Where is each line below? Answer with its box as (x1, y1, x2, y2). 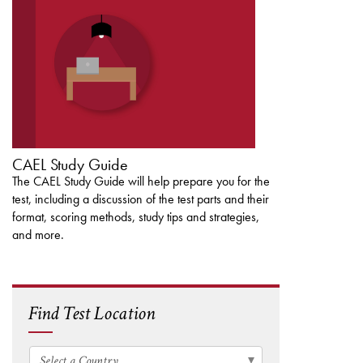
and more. (12, 226, 64, 244)
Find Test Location (28, 301, 155, 327)
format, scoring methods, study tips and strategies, (12, 208, 259, 226)
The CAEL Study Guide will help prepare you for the (12, 173, 270, 190)
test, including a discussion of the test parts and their (12, 190, 269, 208)
